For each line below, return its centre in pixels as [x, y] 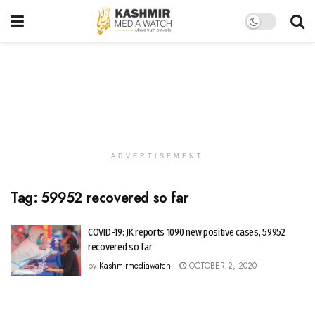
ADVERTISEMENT [157, 156]
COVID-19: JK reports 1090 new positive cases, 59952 [187, 232]
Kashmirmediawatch [135, 266]
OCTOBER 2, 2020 [221, 266]
